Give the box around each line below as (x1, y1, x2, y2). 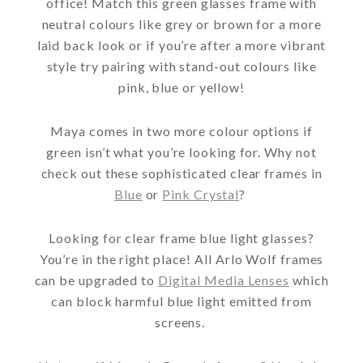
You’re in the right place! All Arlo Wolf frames (39, 250, 324, 267)
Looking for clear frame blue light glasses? (49, 229, 314, 246)
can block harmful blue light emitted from (51, 293, 312, 309)
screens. (154, 314, 209, 330)
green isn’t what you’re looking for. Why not (46, 143, 317, 160)
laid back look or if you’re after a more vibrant (36, 36, 327, 53)
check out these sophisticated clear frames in (41, 164, 322, 181)
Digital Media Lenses (157, 271, 290, 288)
